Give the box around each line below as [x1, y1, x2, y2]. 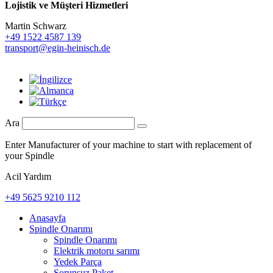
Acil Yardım [5, 171, 51, 182]
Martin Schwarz [5, 20, 66, 31]
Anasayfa [29, 212, 66, 223]
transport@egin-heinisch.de [5, 42, 110, 53]
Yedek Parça [54, 256, 102, 267]
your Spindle [5, 150, 54, 161]
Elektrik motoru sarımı [54, 245, 140, 256]
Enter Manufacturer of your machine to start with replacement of [5, 139, 252, 150]
